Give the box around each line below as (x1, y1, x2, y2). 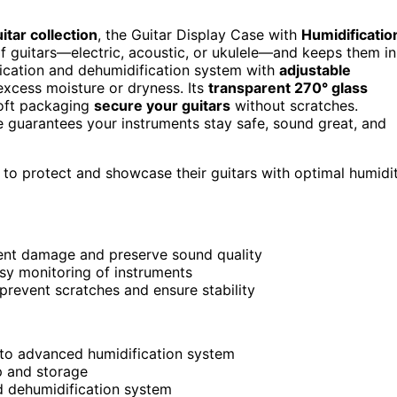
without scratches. (230, 97, 358, 115)
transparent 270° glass (208, 79, 368, 97)
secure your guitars (94, 97, 230, 115)
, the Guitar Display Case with (97, 26, 301, 44)
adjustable (279, 61, 351, 80)
